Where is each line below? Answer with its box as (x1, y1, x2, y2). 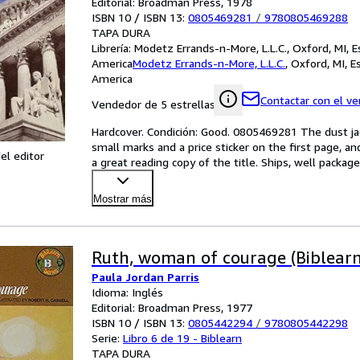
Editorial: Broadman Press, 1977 (92, 301, 252, 314)
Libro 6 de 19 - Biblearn (123, 331, 242, 345)
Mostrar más (93, 193, 152, 205)
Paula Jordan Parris (92, 270, 199, 284)
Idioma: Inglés (92, 285, 163, 299)
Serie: (92, 331, 123, 345)
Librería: (92, 41, 134, 55)
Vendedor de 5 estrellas (92, 97, 215, 111)
